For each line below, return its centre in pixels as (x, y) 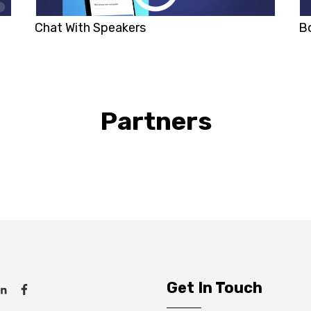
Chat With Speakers (90, 28)
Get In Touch (215, 288)
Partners (155, 121)
